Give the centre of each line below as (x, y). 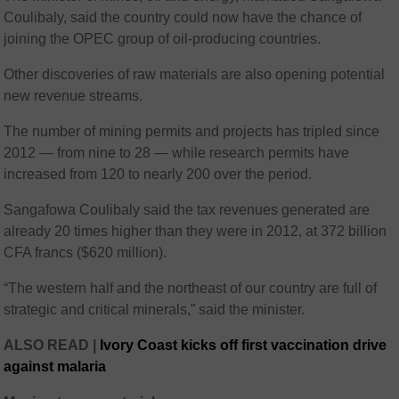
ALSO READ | (52, 346)
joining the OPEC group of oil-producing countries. (163, 39)
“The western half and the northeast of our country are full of (191, 289)
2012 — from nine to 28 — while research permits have (177, 153)
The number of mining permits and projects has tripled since (192, 132)
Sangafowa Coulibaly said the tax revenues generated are (187, 210)
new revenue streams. (73, 96)
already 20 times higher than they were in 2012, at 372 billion (195, 232)
